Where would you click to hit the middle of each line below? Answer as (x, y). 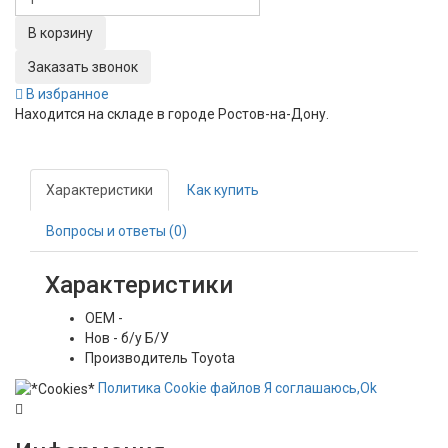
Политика (131, 388)
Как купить (223, 190)
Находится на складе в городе (116, 114)
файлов (234, 388)
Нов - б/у (113, 338)
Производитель (136, 358)
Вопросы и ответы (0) (116, 231)
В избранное (66, 94)
